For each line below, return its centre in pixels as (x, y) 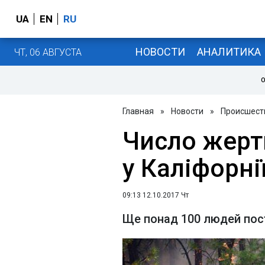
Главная (138, 111)
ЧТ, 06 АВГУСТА (48, 52)
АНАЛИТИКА (229, 51)
